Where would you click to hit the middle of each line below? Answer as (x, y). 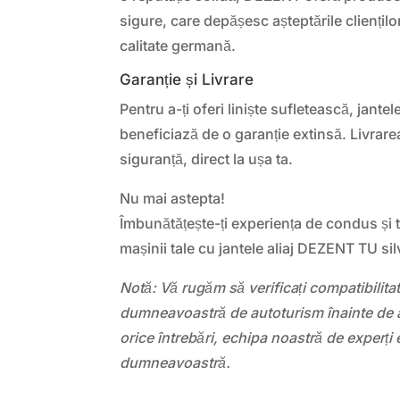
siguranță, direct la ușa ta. (207, 158)
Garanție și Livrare (187, 79)
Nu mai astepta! (173, 198)
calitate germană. (178, 45)
